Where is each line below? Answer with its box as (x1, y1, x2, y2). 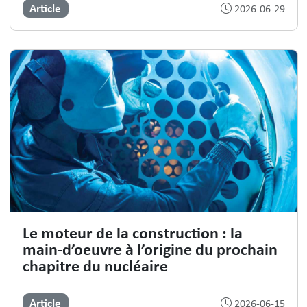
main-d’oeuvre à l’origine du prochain (22, 238, 278, 260)
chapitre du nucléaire (22, 254, 168, 277)
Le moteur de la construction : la (22, 221, 243, 244)
